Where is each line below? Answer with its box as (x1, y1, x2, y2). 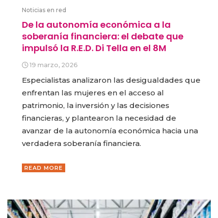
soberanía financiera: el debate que (22, 30, 183, 43)
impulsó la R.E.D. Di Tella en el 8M (22, 42, 166, 54)
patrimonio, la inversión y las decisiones (22, 101, 169, 110)
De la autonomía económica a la (22, 18, 171, 31)
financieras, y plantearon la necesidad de (22, 113, 176, 123)
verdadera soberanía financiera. (22, 139, 141, 148)
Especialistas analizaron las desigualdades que (22, 75, 200, 85)
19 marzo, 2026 (29, 61, 78, 69)
